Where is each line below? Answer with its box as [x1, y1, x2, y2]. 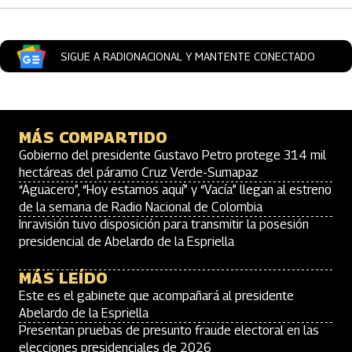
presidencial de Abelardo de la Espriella [19, 234, 234, 249]
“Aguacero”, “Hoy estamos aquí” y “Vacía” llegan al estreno [19, 182, 332, 197]
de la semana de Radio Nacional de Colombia [19, 200, 262, 214]
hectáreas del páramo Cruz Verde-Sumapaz [19, 165, 258, 180]
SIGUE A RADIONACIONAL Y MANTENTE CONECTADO [60, 49, 315, 63]
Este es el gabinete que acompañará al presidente [19, 288, 294, 303]
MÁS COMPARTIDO [19, 128, 168, 147]
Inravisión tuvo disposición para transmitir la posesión [19, 217, 309, 232]
